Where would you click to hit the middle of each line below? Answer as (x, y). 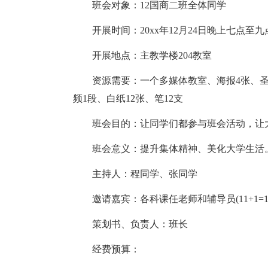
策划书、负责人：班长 (130, 224)
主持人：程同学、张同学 (135, 174)
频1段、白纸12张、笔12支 (128, 98)
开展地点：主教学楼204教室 (142, 55)
